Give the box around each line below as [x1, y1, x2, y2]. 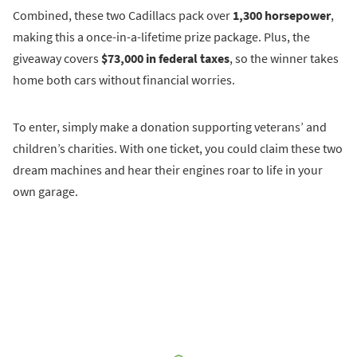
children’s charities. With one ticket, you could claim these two [13, 140, 343, 157]
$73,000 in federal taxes [101, 50, 229, 67]
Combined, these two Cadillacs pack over [13, 7, 233, 24]
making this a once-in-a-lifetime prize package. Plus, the [13, 29, 310, 45]
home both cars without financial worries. [13, 72, 235, 88]
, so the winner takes [229, 50, 339, 67]
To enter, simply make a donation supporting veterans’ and [13, 119, 327, 135]
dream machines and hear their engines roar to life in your [13, 162, 323, 178]
